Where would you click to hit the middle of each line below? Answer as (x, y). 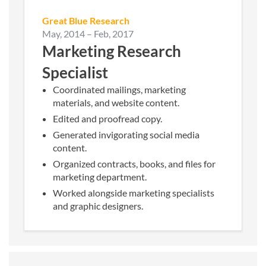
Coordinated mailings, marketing (119, 89)
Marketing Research (112, 51)
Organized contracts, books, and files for (134, 163)
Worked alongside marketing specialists (134, 192)
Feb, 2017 (114, 33)
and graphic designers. (99, 205)
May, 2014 (64, 33)
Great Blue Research (86, 20)
